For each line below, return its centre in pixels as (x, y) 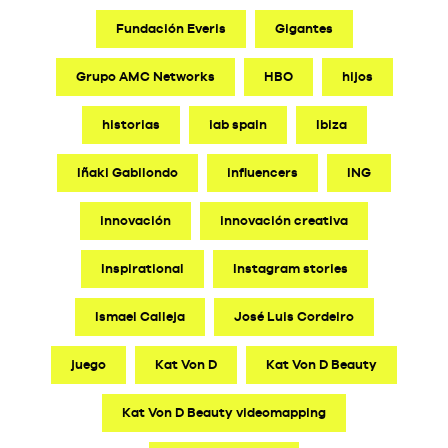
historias (130, 124)
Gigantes (303, 28)
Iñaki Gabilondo (127, 172)
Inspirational (142, 268)
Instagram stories (290, 268)
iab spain (237, 124)
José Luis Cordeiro (293, 316)
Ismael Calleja (139, 316)
